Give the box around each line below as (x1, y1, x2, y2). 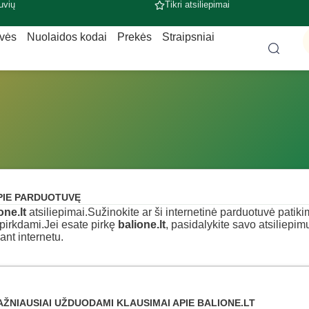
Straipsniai (161, 31, 215, 43)
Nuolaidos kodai (26, 31, 107, 43)
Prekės (117, 31, 152, 43)
